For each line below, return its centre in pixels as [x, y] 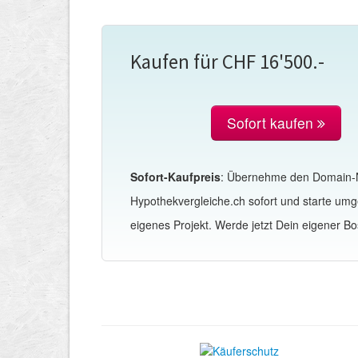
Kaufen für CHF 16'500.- [227, 62]
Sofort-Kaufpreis [175, 177]
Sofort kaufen [272, 123]
